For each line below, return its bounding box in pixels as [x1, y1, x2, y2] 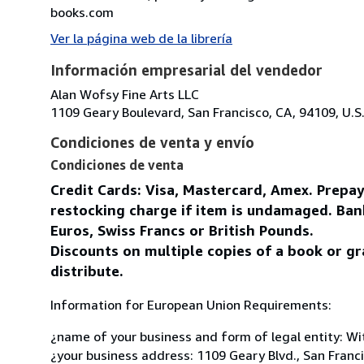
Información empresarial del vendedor [50, 60, 323, 79]
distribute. [50, 262, 123, 279]
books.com [50, 3, 114, 20]
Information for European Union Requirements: [50, 296, 331, 313]
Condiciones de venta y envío [50, 132, 254, 151]
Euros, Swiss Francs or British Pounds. [50, 221, 314, 239]
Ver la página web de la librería [50, 29, 232, 46]
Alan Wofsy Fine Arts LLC [50, 85, 199, 102]
